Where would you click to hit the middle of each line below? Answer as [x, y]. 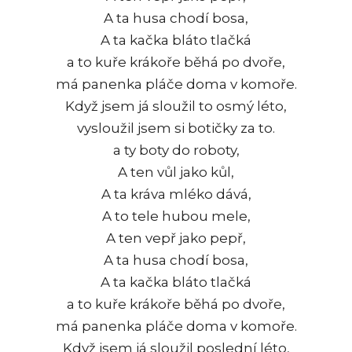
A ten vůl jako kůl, [176, 172]
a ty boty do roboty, [176, 150]
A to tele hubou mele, [176, 216]
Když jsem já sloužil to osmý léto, [176, 106]
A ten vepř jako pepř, [176, 238]
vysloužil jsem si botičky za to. [176, 128]
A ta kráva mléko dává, [176, 194]
